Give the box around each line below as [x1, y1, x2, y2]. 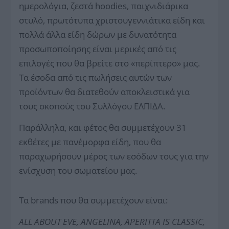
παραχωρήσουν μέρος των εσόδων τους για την [19, 150, 209, 162]
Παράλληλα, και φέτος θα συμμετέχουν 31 [19, 121, 187, 133]
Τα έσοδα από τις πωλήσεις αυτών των [19, 71, 172, 83]
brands [31, 194, 61, 206]
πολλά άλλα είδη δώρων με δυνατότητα [19, 28, 177, 40]
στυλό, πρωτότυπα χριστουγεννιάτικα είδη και [19, 14, 205, 26]
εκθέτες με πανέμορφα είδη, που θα [19, 135, 162, 148]
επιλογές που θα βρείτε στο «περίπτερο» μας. [19, 57, 200, 69]
